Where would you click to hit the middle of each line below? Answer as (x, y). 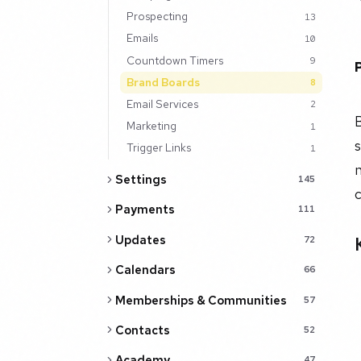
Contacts (142, 330)
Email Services (162, 104)
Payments (145, 210)
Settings (141, 180)
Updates (140, 239)
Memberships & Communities (201, 300)
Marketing (151, 126)
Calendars (145, 270)
